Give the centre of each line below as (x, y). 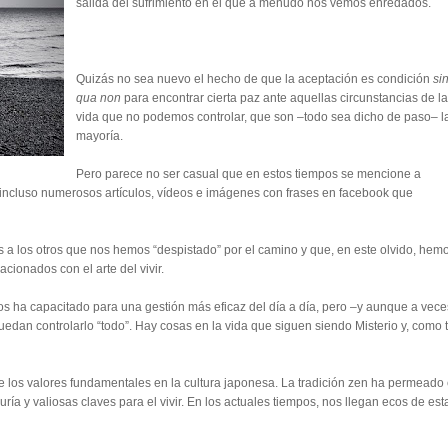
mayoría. (99, 136)
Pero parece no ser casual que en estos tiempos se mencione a (248, 174)
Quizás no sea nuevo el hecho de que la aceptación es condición (254, 79)
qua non (98, 98)
